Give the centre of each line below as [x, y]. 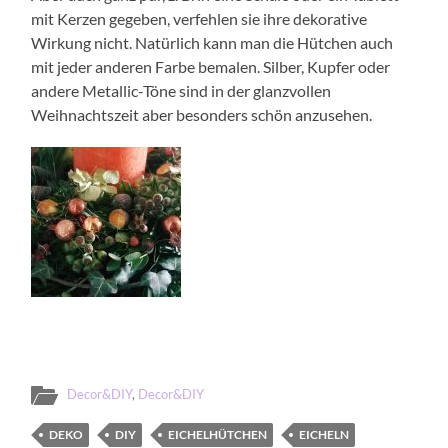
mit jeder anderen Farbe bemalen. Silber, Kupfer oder [211, 66]
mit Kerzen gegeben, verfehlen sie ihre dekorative [199, 18]
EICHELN [324, 434]
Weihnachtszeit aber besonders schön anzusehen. [202, 114]
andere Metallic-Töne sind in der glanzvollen [181, 90]
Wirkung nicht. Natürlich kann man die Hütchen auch [212, 42]
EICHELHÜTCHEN [218, 434]
